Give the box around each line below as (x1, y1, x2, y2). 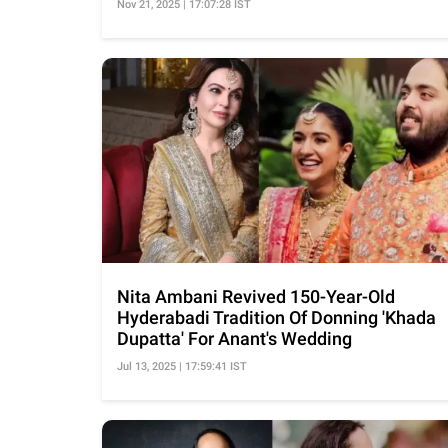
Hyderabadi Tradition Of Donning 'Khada (117, 307, 436, 329)
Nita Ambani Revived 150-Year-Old (117, 286, 395, 308)
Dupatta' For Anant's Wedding (117, 328, 352, 350)
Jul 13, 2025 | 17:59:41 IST (117, 360, 247, 374)
